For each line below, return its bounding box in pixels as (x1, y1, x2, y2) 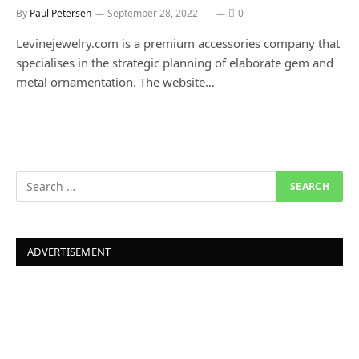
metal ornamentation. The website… (16, 73, 215, 90)
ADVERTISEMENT (27, 244, 111, 259)
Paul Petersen (30, 6, 91, 20)
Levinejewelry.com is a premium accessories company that (16, 34, 340, 51)
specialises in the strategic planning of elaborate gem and (16, 54, 333, 71)
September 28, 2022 (107, 6, 198, 20)
